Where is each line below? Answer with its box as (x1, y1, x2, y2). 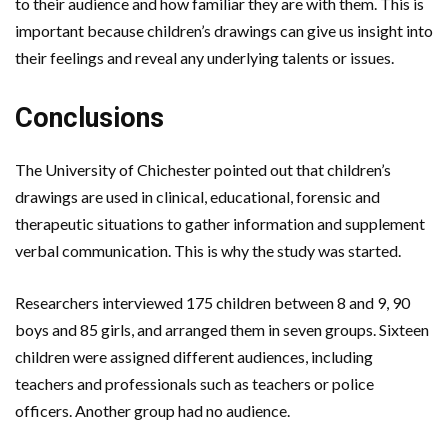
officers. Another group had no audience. (15, 400, 290, 420)
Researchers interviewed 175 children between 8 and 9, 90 (15, 292, 410, 312)
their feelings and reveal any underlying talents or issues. (15, 47, 394, 67)
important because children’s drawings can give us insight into (15, 20, 433, 40)
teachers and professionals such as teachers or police (15, 373, 374, 393)
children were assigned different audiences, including (15, 346, 373, 366)
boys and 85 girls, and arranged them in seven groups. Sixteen (15, 319, 429, 339)
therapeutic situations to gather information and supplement (15, 213, 425, 233)
